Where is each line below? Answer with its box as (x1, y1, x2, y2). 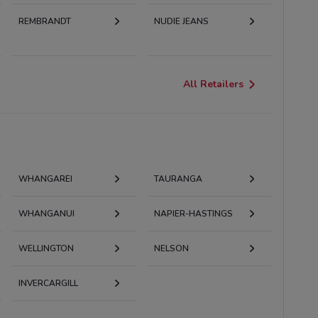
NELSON (153, 242, 189, 254)
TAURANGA (153, 172, 202, 185)
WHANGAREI (18, 172, 72, 185)
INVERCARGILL (18, 277, 78, 289)
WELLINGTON (18, 242, 74, 254)
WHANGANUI (18, 207, 75, 219)
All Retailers (183, 77, 244, 91)
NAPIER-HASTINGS (153, 207, 233, 219)
